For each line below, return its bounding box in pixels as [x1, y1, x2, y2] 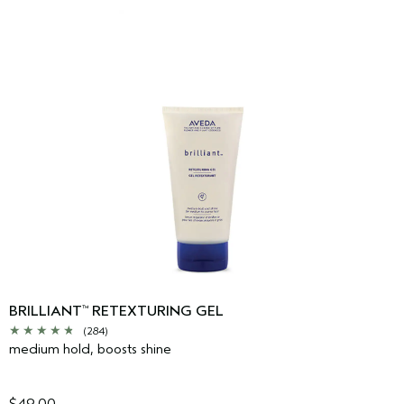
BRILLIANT [9, 302, 82, 319]
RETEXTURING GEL [88, 302, 224, 319]
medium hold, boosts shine [9, 340, 171, 357]
